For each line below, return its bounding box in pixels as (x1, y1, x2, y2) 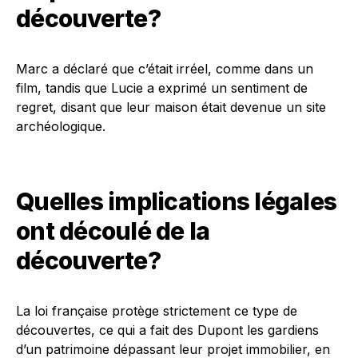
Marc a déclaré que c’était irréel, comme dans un (16, 61, 313, 77)
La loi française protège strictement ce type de (16, 303, 297, 319)
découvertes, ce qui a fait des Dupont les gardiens (16, 322, 319, 338)
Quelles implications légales (16, 187, 336, 216)
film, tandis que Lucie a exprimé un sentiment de (16, 80, 308, 96)
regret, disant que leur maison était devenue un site (16, 99, 326, 115)
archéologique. (16, 118, 105, 134)
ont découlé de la (16, 217, 210, 245)
